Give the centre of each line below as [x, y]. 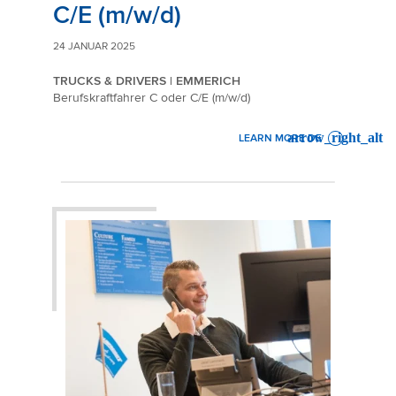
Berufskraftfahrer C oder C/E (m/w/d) [152, 97]
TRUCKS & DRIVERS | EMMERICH [147, 80]
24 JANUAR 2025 [94, 46]
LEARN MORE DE [280, 138]
